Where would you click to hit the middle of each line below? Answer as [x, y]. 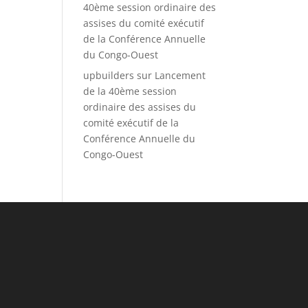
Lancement [180, 75]
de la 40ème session [130, 91]
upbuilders [108, 75]
